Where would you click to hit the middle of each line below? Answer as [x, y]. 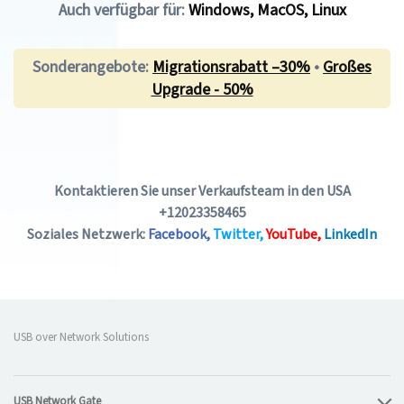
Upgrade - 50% [202, 90]
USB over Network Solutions [81, 337]
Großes [347, 67]
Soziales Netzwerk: [86, 234]
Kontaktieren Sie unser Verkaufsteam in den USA [202, 191]
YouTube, [294, 234]
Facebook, [179, 234]
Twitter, [238, 234]
